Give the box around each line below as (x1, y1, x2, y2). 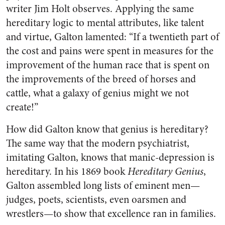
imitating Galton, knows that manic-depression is (6, 150, 214, 165)
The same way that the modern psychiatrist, (6, 136, 189, 151)
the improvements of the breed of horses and (6, 72, 196, 86)
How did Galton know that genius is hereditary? (6, 122, 208, 137)
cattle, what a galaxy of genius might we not (6, 86, 189, 100)
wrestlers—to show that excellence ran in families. (6, 206, 216, 221)
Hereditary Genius (128, 164, 203, 179)
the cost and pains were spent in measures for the (6, 44, 213, 58)
